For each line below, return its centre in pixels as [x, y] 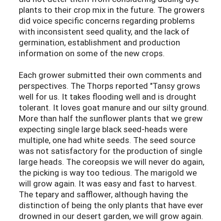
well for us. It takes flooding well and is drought [108, 97]
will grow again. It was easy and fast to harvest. [108, 184]
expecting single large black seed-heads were [103, 129]
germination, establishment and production [99, 42]
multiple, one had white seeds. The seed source [107, 140]
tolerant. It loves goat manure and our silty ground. [114, 108]
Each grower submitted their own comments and [110, 75]
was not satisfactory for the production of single [110, 151]
